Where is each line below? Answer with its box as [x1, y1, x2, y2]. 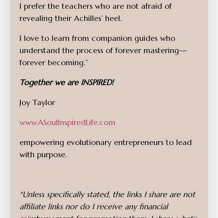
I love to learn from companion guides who [19, 33, 175, 43]
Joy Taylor [19, 97, 55, 107]
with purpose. [19, 149, 67, 159]
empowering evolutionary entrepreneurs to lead [19, 137, 192, 147]
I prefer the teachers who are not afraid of [19, 1, 172, 11]
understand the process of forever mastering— [19, 45, 187, 55]
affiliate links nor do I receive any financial [19, 201, 168, 211]
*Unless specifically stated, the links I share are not [19, 189, 195, 199]
